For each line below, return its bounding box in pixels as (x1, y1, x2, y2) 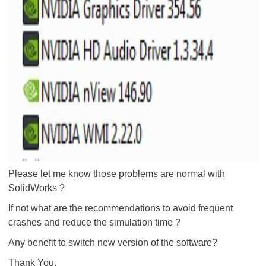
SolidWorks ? (8, 183, 65, 193)
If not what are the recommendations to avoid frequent (8, 203, 233, 213)
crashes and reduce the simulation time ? (8, 217, 180, 227)
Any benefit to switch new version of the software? (8, 237, 217, 248)
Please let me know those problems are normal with (8, 169, 225, 179)
